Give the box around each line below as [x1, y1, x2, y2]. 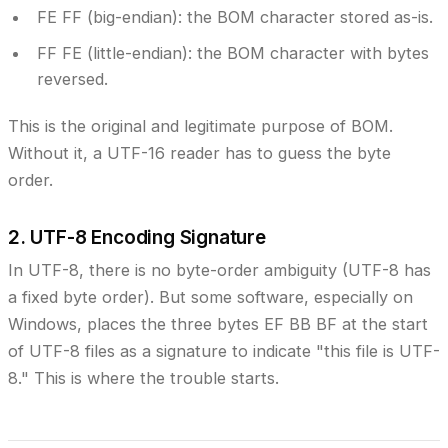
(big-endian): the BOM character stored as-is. [81, 7, 433, 28]
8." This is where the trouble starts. [8, 367, 279, 388]
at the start [337, 313, 428, 334]
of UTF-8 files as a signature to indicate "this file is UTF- [8, 340, 440, 361]
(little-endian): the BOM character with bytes [81, 43, 429, 64]
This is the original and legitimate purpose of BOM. [8, 115, 393, 136]
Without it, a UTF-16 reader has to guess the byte [8, 142, 391, 163]
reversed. [36, 69, 108, 90]
